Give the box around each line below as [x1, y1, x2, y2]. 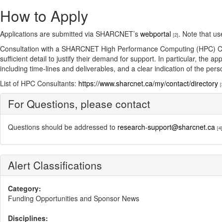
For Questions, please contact [8, 96, 150, 111]
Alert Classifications [8, 158, 102, 172]
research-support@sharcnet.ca [117, 122, 215, 132]
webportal [140, 29, 171, 39]
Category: [8, 183, 41, 193]
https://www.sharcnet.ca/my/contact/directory [78, 78, 218, 88]
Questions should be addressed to [8, 122, 117, 132]
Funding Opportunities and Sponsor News [8, 193, 139, 203]
